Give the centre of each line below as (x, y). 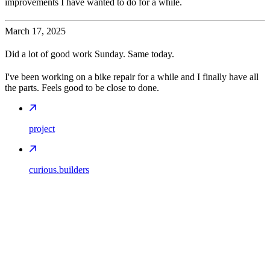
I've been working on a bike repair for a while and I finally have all (132, 77)
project (42, 128)
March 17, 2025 (35, 31)
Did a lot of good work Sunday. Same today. (89, 54)
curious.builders (59, 169)
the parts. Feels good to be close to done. (82, 87)
